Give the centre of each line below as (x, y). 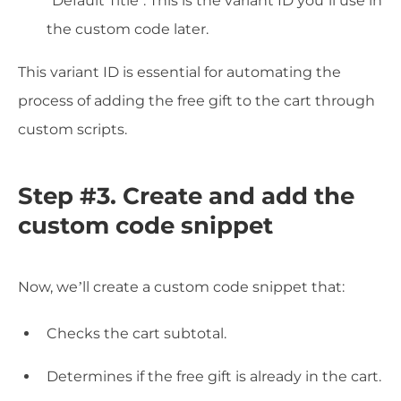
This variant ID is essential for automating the (179, 73)
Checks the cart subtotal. (137, 333)
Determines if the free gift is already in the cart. (214, 376)
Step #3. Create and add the (186, 196)
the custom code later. (128, 30)
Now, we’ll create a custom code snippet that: (181, 286)
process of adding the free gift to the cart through (196, 101)
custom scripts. (73, 130)
